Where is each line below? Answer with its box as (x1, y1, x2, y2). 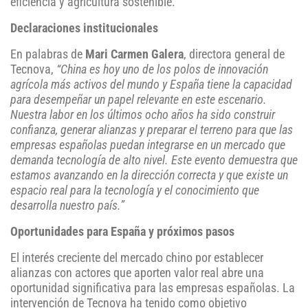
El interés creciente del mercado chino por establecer (10, 251, 263, 265)
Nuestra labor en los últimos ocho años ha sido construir (10, 108, 275, 122)
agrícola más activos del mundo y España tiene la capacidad (10, 78, 292, 92)
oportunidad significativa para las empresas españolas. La (10, 281, 295, 296)
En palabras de (10, 47, 85, 62)
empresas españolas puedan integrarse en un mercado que (10, 138, 285, 153)
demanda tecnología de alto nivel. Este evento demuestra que (10, 153, 298, 168)
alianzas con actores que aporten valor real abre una (10, 266, 264, 280)
